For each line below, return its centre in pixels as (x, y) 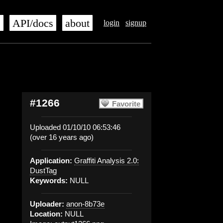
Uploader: (47, 204)
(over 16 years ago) (62, 137)
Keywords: (49, 180)
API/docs (33, 23)
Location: (46, 214)
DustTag (43, 170)
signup (136, 23)
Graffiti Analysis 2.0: (107, 161)
